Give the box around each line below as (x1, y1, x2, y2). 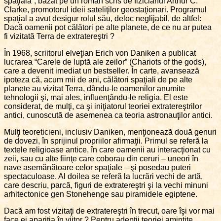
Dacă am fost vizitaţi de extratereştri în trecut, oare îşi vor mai (4, 207, 215, 216)
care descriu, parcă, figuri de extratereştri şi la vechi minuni (4, 181, 208, 190)
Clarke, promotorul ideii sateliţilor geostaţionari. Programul (4, 5, 207, 14)
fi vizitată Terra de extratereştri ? (4, 32, 114, 41)
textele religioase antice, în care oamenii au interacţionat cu (4, 146, 211, 154)
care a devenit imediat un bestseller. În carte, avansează (4, 67, 199, 75)
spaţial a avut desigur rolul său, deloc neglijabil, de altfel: (4, 14, 201, 23)
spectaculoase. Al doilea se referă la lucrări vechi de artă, (4, 172, 203, 181)
